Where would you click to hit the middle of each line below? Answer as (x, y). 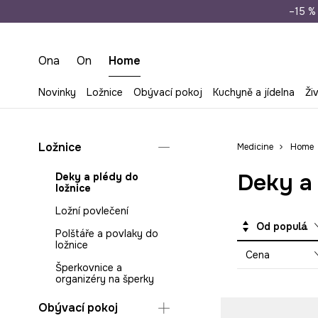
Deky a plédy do (97, 177)
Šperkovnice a (88, 268)
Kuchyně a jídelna (253, 92)
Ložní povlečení (92, 211)
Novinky (57, 92)
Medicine (255, 147)
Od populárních (311, 227)
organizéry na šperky (104, 279)
